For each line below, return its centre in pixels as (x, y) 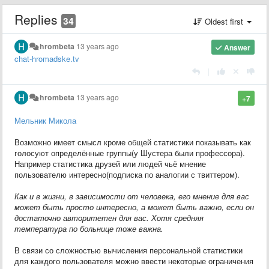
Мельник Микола (45, 120)
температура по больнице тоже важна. (89, 228)
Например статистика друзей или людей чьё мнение (110, 163)
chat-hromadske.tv (47, 58)
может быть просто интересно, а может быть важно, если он (134, 207)
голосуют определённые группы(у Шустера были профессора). (130, 153)
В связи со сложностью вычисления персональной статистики (128, 250)
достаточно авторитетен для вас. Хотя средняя (109, 217)
